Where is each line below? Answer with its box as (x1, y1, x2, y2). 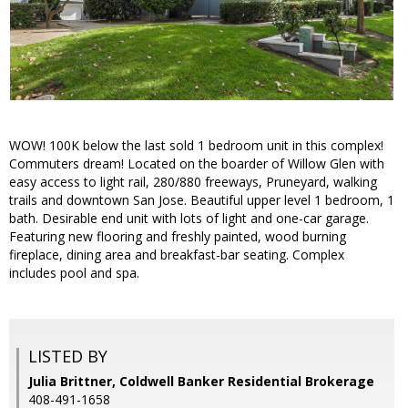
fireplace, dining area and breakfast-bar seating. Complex (9, 246, 344, 264)
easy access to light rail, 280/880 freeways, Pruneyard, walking (9, 173, 377, 191)
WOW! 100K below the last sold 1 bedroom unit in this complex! (9, 137, 383, 155)
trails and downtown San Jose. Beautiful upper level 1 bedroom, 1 (9, 191, 394, 209)
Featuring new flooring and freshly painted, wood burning (9, 228, 346, 246)
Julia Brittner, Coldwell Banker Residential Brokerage (28, 372, 374, 391)
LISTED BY (28, 345, 107, 368)
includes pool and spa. (9, 264, 139, 282)
